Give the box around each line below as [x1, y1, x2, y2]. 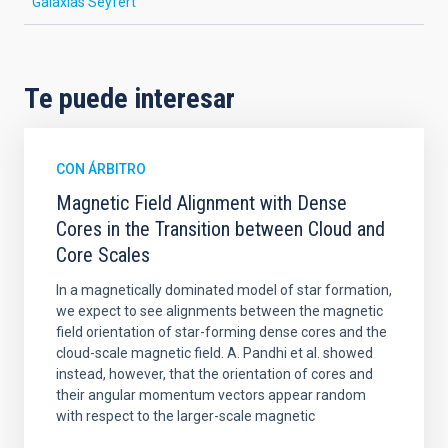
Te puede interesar [24, 82, 235, 115]
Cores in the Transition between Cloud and [56, 217, 385, 241]
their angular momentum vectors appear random [56, 387, 366, 403]
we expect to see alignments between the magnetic [56, 303, 383, 319]
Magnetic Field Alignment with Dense [56, 191, 347, 215]
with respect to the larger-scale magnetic [56, 408, 315, 424]
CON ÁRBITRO [56, 161, 146, 177]
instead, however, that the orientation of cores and [56, 366, 373, 382]
